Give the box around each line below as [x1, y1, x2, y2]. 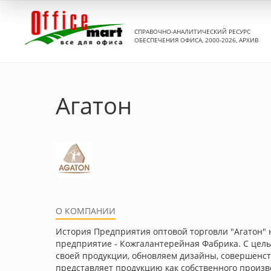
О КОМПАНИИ [56, 205, 116, 217]
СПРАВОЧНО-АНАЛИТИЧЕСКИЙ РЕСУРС [134, 27, 250, 36]
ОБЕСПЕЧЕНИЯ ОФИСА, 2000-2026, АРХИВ [134, 35, 258, 44]
